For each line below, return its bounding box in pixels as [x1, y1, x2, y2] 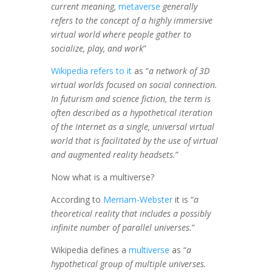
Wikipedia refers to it [51, 64, 132, 76]
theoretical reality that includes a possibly [51, 207, 211, 219]
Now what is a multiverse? [51, 171, 154, 183]
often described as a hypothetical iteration [51, 106, 212, 118]
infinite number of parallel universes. [51, 221, 192, 233]
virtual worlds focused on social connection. [51, 78, 217, 90]
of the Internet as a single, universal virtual [51, 120, 214, 132]
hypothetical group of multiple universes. [51, 257, 206, 270]
